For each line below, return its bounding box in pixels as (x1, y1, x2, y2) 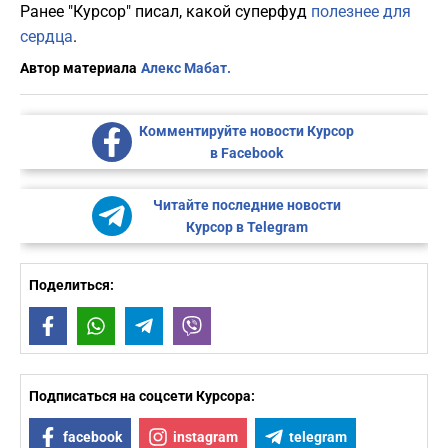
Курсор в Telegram (185, 219, 308, 236)
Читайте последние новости (152, 197, 341, 214)
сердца (20, 27, 73, 47)
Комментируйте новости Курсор (139, 123, 354, 140)
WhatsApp (114, 318, 179, 335)
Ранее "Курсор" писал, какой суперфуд (20, 2, 311, 22)
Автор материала (20, 60, 137, 77)
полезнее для (311, 2, 411, 22)
